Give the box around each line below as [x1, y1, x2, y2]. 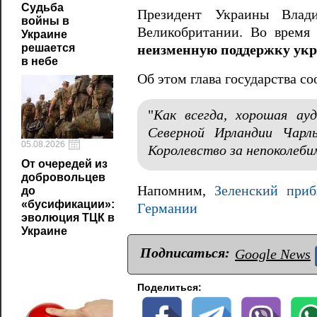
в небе [21, 55, 58, 67]
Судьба [21, 1, 64, 13]
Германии [137, 201, 197, 217]
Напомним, [137, 183, 214, 199]
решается [21, 42, 75, 54]
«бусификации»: [21, 198, 115, 210]
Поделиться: [137, 282, 202, 294]
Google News [235, 246, 311, 263]
